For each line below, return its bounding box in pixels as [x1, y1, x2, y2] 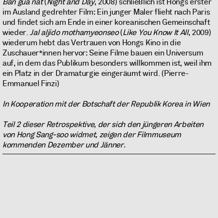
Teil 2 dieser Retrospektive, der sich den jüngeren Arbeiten [2, 119, 204, 130]
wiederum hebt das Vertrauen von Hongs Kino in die [2, 37, 181, 48]
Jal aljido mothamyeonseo [30, 27, 119, 38]
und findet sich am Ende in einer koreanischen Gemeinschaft [2, 17, 210, 28]
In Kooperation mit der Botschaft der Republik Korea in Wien [2, 99, 210, 109]
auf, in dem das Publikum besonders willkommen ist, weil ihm [2, 58, 212, 69]
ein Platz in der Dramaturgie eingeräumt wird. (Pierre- [2, 68, 189, 79]
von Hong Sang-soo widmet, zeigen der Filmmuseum [2, 129, 181, 140]
